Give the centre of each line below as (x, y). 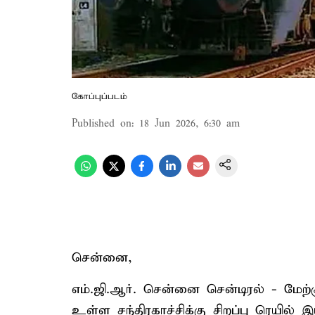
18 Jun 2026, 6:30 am (189, 124)
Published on (102, 124)
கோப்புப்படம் (99, 97)
